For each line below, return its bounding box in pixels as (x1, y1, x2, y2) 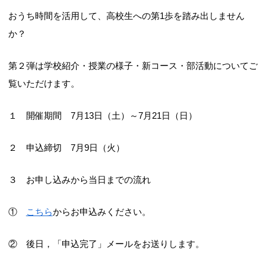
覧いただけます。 (8, 78, 80, 88)
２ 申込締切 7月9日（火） (8, 142, 125, 153)
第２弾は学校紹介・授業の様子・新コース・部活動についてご (8, 60, 258, 71)
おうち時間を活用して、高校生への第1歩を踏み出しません (8, 10, 245, 21)
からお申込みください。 (52, 206, 151, 217)
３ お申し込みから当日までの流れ (8, 174, 151, 185)
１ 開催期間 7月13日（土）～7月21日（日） (8, 110, 197, 121)
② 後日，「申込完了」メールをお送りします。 (8, 238, 204, 249)
